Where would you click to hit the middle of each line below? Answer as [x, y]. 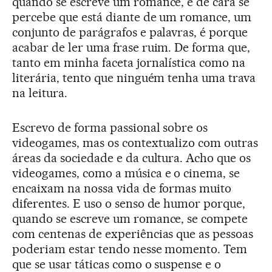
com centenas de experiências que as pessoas [133, 233]
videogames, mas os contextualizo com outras [135, 142]
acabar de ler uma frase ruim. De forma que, [131, 47]
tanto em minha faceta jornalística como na [129, 62]
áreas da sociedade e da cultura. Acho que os [132, 158]
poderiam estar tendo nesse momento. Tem [130, 249]
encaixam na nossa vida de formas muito [122, 188]
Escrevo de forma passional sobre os [110, 127]
